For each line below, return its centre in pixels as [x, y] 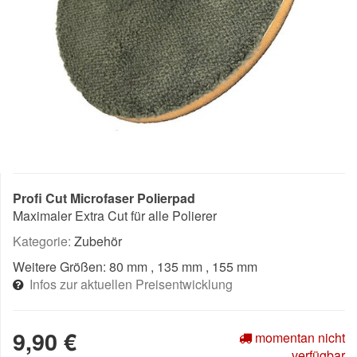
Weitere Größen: [61, 267]
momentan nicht [298, 337]
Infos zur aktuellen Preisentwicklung [131, 284]
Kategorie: [43, 241]
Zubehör [98, 241]
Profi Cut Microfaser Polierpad [104, 198]
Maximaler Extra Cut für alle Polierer [115, 216]
